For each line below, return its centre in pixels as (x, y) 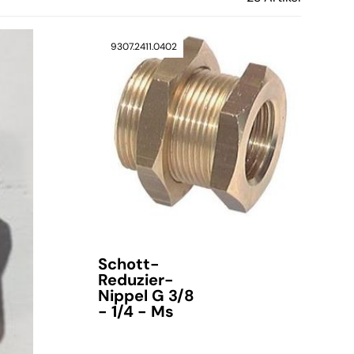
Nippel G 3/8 (146, 296)
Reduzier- (136, 280)
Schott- (128, 264)
